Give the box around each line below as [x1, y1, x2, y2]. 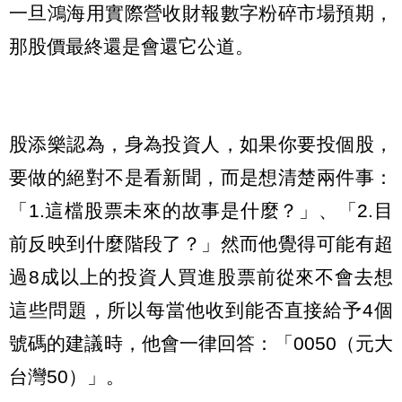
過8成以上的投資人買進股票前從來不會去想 [9, 266, 393, 287]
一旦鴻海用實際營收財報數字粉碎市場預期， [9, 3, 393, 24]
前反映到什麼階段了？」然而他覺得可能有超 [9, 232, 393, 254]
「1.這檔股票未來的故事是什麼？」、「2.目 [9, 199, 393, 221]
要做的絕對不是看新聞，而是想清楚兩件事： [9, 166, 393, 188]
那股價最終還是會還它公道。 [9, 36, 254, 57]
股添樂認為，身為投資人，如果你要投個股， [9, 133, 393, 154]
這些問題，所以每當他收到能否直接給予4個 [9, 299, 393, 320]
